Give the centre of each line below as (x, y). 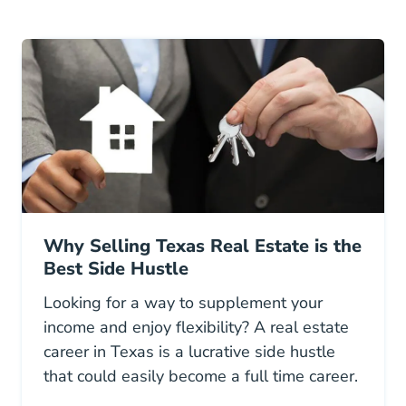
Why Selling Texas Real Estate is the (203, 246)
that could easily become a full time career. (201, 376)
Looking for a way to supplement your (183, 302)
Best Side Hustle (116, 268)
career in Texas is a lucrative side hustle (189, 351)
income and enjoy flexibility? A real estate (196, 327)
